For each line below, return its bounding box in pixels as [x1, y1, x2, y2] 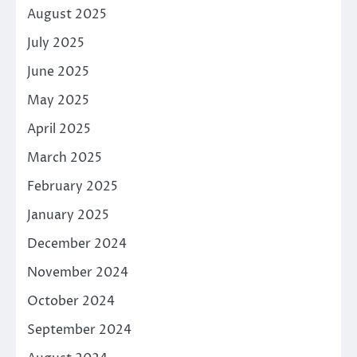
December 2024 [27, 234, 127, 253]
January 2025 [27, 206, 109, 224]
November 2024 [27, 263, 128, 281]
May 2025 [27, 91, 89, 109]
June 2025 [27, 62, 89, 80]
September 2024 [27, 320, 131, 339]
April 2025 [27, 120, 91, 138]
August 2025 [27, 5, 107, 23]
